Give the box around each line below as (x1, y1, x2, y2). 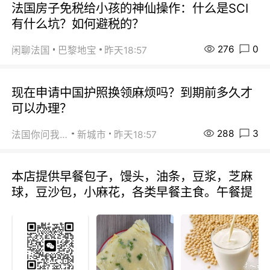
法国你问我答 (60, 128, 68, 140)
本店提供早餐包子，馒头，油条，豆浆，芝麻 (11, 169, 253, 184)
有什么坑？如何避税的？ (11, 16, 145, 31)
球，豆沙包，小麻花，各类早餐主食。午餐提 (11, 184, 253, 200)
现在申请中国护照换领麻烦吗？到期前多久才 (11, 84, 253, 100)
